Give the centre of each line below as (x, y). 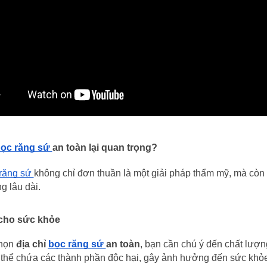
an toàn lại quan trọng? (105, 148)
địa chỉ (32, 244)
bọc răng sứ (77, 244)
